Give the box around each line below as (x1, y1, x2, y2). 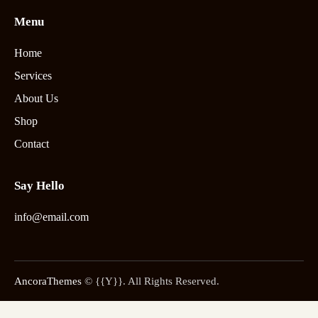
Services (14, 70, 52, 82)
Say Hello (14, 179, 65, 192)
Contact (14, 138, 49, 150)
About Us (14, 92, 58, 104)
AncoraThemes (14, 275, 82, 287)
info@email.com (14, 211, 89, 223)
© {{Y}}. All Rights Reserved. (82, 275, 219, 287)
